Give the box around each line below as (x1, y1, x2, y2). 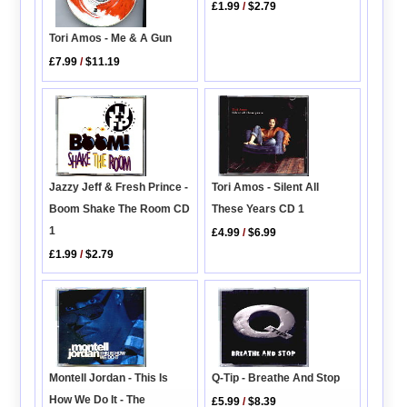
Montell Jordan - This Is (49, 372, 169, 385)
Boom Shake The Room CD (49, 202, 191, 215)
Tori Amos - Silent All (212, 180, 320, 194)
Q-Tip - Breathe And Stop (212, 372, 341, 385)
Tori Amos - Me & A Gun (49, 32, 173, 45)
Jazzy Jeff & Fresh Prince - (49, 180, 189, 194)
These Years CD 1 (212, 202, 305, 215)
